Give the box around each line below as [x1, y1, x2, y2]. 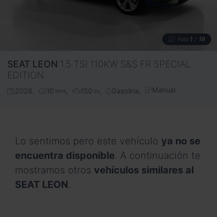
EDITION [7, 69, 44, 81]
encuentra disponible [15, 149, 115, 161]
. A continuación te [115, 149, 201, 161]
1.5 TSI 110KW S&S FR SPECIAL [60, 58, 191, 70]
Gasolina [111, 87, 139, 95]
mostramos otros [15, 164, 94, 176]
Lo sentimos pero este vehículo [15, 135, 161, 147]
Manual [152, 86, 175, 94]
